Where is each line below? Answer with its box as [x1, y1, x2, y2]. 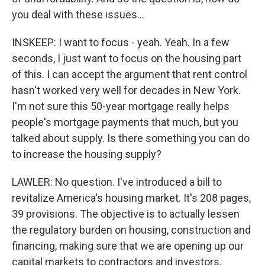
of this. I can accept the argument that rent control [12, 68, 247, 80]
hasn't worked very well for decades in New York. [12, 84, 241, 96]
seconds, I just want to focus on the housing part [12, 52, 241, 64]
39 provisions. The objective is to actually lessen [12, 208, 240, 220]
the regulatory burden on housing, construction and [12, 224, 251, 236]
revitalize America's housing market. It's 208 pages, [12, 192, 251, 204]
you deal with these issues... [12, 8, 144, 21]
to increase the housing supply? [12, 148, 161, 160]
